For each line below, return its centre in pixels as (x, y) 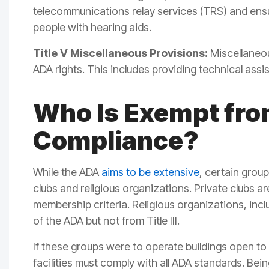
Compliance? (118, 141)
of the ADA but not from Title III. (107, 221)
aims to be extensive (150, 172)
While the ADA (67, 172)
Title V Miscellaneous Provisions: (120, 53)
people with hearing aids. (92, 28)
